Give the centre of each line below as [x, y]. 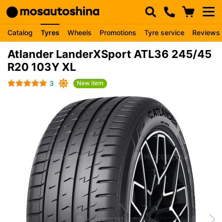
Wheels [80, 32]
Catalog [20, 32]
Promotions [118, 32]
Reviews [206, 32]
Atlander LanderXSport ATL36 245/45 [110, 54]
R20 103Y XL [42, 67]
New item [90, 83]
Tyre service [164, 32]
